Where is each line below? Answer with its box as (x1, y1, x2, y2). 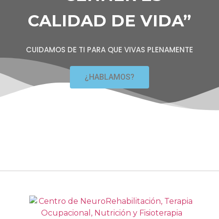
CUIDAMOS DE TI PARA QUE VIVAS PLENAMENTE (26, 44, 193, 55)
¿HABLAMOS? (85, 72, 134, 82)
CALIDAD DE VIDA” (28, 11, 191, 30)
